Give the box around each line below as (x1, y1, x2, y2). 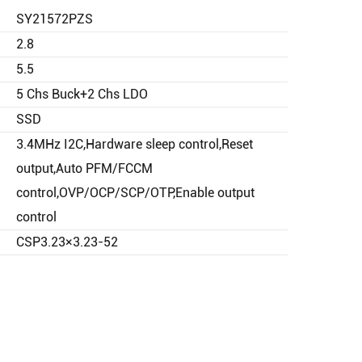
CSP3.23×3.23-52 (16, 234, 118, 250)
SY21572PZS (16, 11, 93, 27)
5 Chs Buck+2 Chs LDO (16, 86, 148, 102)
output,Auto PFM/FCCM (16, 160, 153, 176)
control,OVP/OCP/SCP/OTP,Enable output (16, 184, 255, 200)
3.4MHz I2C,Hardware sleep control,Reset (16, 136, 253, 152)
